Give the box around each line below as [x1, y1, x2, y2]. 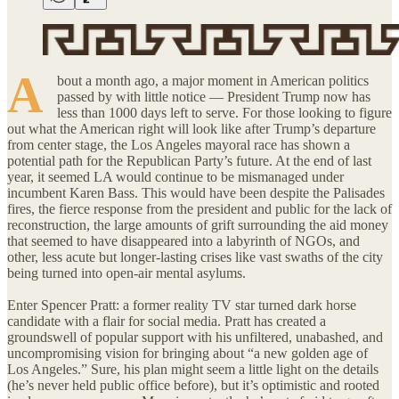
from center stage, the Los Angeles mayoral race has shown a [7, 136, 350, 152]
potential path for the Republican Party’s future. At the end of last [7, 152, 371, 168]
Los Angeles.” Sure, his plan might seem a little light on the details [7, 361, 379, 377]
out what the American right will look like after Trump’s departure [7, 120, 376, 136]
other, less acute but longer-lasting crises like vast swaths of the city [7, 248, 383, 265]
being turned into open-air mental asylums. [7, 265, 246, 281]
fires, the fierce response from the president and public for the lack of [7, 200, 392, 216]
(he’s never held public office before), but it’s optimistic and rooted [7, 377, 379, 393]
